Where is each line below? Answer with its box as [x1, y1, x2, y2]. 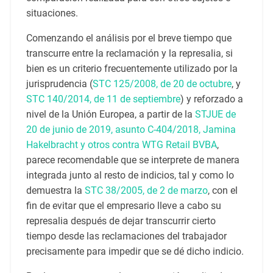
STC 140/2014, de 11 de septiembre [26, 93, 180, 105]
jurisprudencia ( [26, 78, 93, 90]
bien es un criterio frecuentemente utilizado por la [26, 63, 238, 75]
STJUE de [194, 108, 236, 121]
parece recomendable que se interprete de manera [26, 154, 239, 166]
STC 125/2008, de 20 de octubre [92, 78, 232, 90]
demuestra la [26, 185, 85, 197]
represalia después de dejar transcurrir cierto [26, 215, 216, 227]
